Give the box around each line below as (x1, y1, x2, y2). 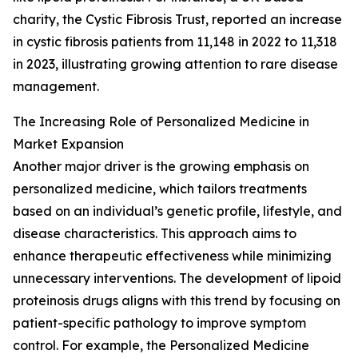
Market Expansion (13, 136, 124, 153)
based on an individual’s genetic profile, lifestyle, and (13, 203, 342, 220)
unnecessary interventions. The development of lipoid (13, 270, 341, 287)
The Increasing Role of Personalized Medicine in (13, 113, 309, 130)
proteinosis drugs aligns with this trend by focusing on (13, 292, 340, 309)
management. (13, 78, 99, 95)
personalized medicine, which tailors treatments (13, 181, 307, 197)
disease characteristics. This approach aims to (13, 225, 296, 242)
